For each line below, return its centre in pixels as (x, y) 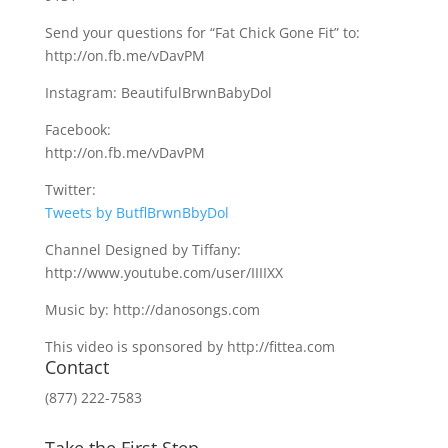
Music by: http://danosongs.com (152, 309)
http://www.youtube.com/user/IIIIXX (163, 272)
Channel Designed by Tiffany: (142, 249)
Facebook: (77, 129)
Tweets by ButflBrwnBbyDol (136, 212)
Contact (76, 367)
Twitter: (70, 189)
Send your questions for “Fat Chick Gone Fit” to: (202, 32)
